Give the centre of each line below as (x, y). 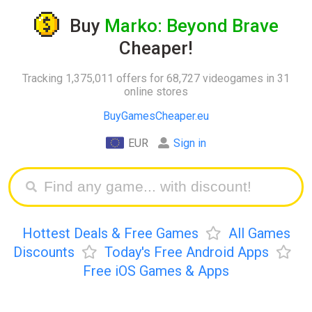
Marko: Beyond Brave (191, 26)
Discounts (44, 252)
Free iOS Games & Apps (156, 271)
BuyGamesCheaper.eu (156, 116)
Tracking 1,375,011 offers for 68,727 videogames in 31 (156, 78)
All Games (259, 233)
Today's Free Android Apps (187, 252)
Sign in (190, 143)
